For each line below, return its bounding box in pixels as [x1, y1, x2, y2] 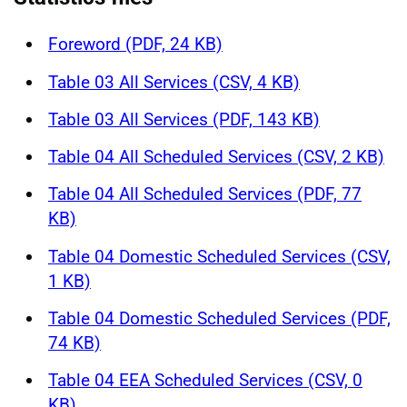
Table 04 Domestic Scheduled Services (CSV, [48, 245, 391, 267]
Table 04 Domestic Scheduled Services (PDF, [48, 307, 391, 329]
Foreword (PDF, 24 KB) [48, 34, 223, 55]
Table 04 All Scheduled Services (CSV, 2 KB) [48, 146, 384, 167]
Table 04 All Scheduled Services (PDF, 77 [48, 184, 362, 205]
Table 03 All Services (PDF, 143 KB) [48, 108, 320, 130]
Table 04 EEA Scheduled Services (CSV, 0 [48, 370, 362, 391]
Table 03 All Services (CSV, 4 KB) [48, 71, 300, 93]
